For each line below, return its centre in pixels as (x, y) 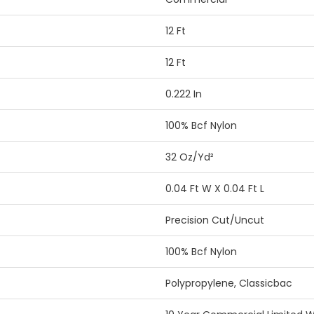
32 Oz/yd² (190, 157)
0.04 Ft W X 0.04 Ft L (215, 189)
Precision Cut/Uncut (215, 220)
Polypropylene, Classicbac (229, 284)
